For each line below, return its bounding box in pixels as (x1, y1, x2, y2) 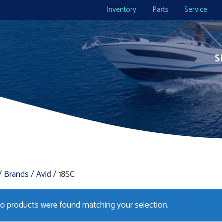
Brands (4, 167, 29, 181)
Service (184, 3, 207, 16)
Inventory (107, 3, 136, 16)
